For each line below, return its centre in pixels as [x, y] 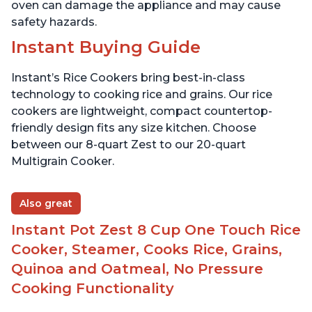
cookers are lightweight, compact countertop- [142, 111]
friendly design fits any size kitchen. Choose [134, 128]
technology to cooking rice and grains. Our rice [142, 95]
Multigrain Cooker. [63, 162]
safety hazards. [54, 22]
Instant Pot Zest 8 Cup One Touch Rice [156, 230]
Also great [46, 204]
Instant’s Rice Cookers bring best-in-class [128, 78]
